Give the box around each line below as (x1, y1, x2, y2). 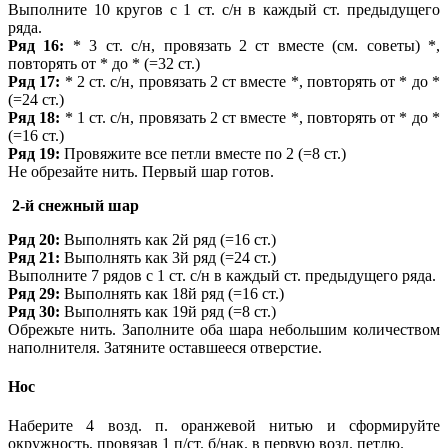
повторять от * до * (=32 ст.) (8, 54, 200, 72)
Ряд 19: (8, 144, 60, 162)
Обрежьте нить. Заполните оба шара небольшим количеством (8, 320, 440, 338)
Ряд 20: (8, 230, 60, 248)
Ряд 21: (8, 248, 60, 266)
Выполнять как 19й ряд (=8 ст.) (60, 302, 276, 320)
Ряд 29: (8, 284, 60, 302)
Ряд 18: (8, 108, 61, 126)
